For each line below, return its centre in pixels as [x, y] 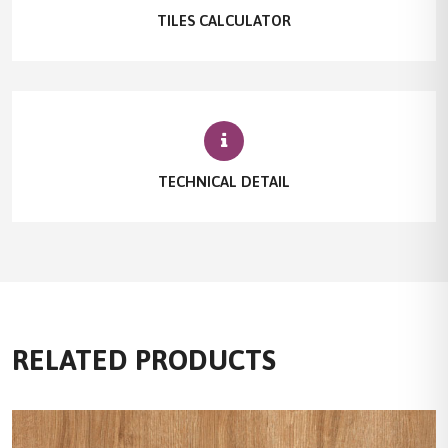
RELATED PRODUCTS [144, 360]
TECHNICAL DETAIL [224, 182]
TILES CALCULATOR [224, 21]
